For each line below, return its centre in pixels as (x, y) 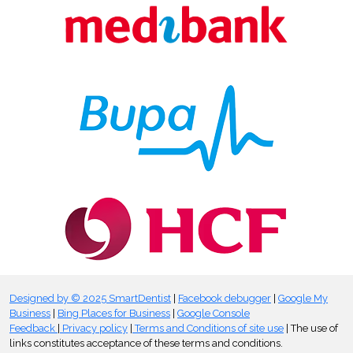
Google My (303, 299)
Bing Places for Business (114, 314)
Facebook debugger (225, 299)
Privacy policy (94, 329)
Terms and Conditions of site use (208, 329)
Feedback (33, 329)
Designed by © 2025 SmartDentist (90, 299)
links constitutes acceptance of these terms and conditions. (146, 344)
